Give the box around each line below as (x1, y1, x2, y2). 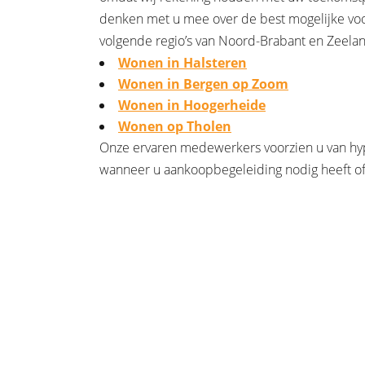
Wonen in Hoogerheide (118, 96, 266, 114)
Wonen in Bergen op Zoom (118, 75, 288, 93)
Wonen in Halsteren (118, 54, 247, 72)
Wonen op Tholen (118, 117, 231, 135)
